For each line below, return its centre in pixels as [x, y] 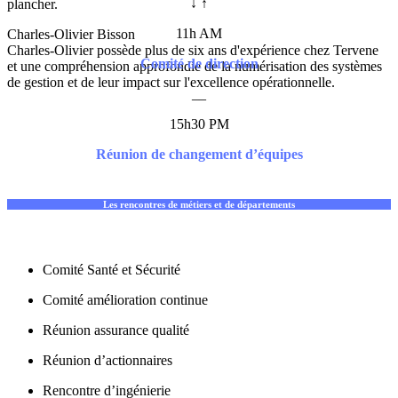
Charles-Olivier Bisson [71, 34]
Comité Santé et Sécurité [111, 269]
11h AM [199, 33]
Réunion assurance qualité [116, 330]
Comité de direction [199, 63]
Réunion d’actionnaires [107, 360]
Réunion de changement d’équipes [199, 154]
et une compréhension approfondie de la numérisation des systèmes [195, 66]
